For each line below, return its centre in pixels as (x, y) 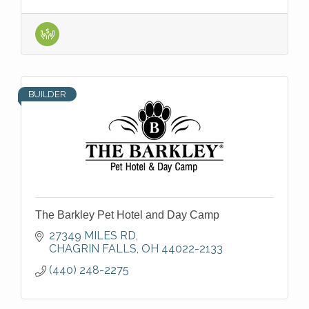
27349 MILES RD (92, 235)
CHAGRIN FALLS (93, 248)
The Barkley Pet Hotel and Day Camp (127, 215)
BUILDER (47, 94)
